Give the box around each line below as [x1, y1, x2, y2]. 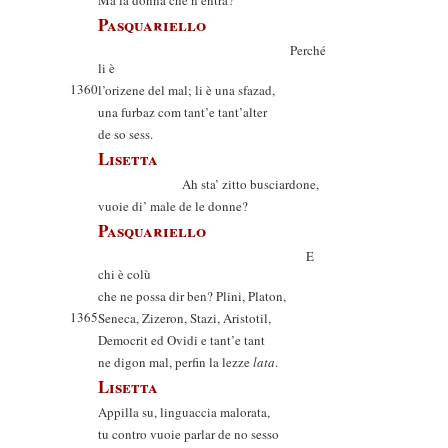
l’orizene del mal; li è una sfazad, [98, 81, 275, 99]
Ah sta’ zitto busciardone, [98, 175, 319, 193]
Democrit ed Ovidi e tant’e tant [98, 331, 265, 349]
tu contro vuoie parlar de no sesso [98, 425, 279, 443]
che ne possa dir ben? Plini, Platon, [98, 287, 286, 305]
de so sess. [98, 125, 153, 143]
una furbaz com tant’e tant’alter [98, 103, 267, 121]
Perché [98, 41, 326, 59]
